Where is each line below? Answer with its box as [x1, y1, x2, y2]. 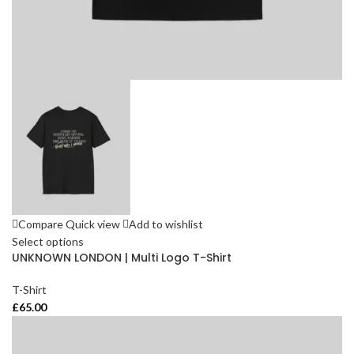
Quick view [66, 217, 120, 232]
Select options [12, 235, 84, 249]
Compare [18, 217, 63, 232]
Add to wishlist [129, 217, 203, 232]
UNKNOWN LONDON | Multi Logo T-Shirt [12, 250, 232, 266]
